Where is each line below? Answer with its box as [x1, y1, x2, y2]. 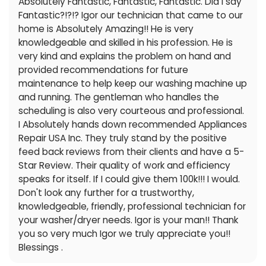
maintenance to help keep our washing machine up [18, 77, 247, 90]
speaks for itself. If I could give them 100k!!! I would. [18, 173, 240, 186]
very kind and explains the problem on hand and [18, 50, 231, 63]
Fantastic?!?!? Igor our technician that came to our [18, 9, 243, 22]
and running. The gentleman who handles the [18, 91, 219, 104]
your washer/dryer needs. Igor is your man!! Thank [18, 214, 238, 227]
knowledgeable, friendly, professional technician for [18, 200, 246, 213]
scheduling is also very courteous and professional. [18, 104, 244, 118]
